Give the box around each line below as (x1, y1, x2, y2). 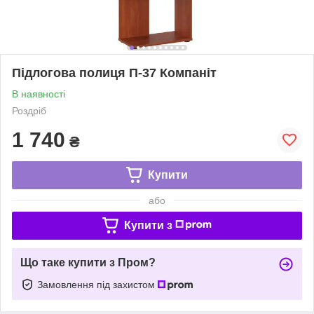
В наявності (12, 88, 65, 100)
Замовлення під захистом (37, 278, 158, 290)
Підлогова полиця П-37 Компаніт (12, 65, 217, 80)
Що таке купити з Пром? (20, 256, 156, 268)
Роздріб (12, 104, 46, 116)
